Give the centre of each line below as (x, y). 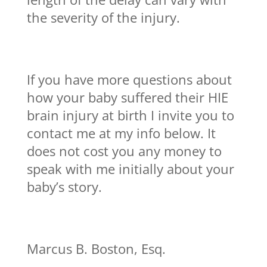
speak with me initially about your (130, 169)
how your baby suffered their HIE (127, 97)
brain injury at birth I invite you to (130, 115)
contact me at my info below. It (121, 133)
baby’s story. (64, 187)
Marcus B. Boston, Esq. (96, 249)
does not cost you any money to (124, 151)
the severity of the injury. (103, 18)
